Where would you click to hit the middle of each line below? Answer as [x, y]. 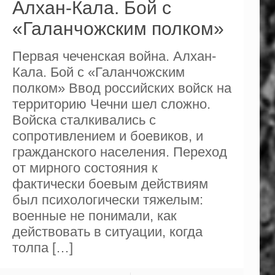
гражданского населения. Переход [119, 152]
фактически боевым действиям [110, 184]
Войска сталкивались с [84, 120]
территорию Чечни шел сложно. [111, 104]
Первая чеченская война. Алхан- [114, 56]
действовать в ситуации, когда [107, 232]
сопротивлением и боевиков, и [107, 136]
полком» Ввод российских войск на [122, 88]
